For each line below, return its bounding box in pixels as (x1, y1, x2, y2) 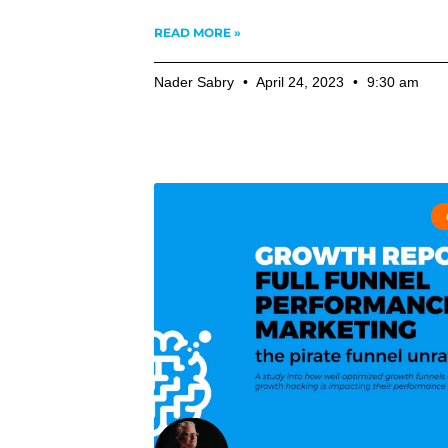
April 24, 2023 (253, 73, 349, 90)
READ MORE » (154, 24, 242, 40)
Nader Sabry (154, 73, 239, 90)
